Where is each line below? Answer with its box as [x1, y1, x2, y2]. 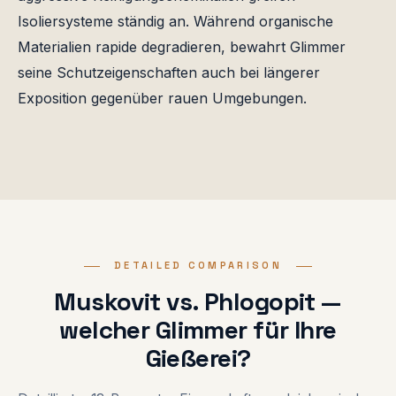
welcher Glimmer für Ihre [59, 314, 337, 346]
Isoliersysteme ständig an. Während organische [18, 12, 333, 31]
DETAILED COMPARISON [114, 259, 282, 272]
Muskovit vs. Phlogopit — [54, 286, 342, 318]
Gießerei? [145, 342, 251, 375]
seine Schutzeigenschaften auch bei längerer [18, 64, 320, 82]
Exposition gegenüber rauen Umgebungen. [18, 89, 307, 108]
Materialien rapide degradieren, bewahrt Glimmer [18, 38, 346, 57]
